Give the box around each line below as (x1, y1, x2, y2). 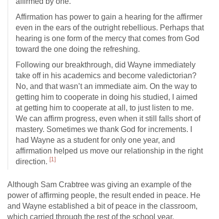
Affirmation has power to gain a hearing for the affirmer (16, 13, 202, 21)
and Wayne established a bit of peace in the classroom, (7, 202, 197, 210)
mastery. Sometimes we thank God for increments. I (16, 125, 192, 133)
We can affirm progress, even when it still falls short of (16, 114, 200, 123)
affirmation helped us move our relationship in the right (16, 147, 203, 155)
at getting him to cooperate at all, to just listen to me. (16, 104, 194, 112)
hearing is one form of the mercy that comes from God (16, 34, 199, 43)
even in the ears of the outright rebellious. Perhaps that (16, 23, 204, 32)
